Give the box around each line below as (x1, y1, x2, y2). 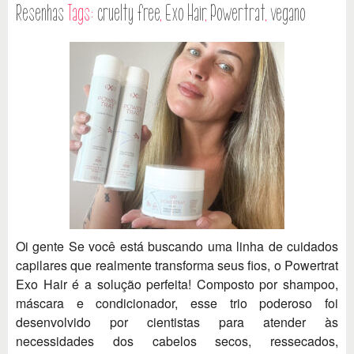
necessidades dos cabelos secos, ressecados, (16, 332, 338, 351)
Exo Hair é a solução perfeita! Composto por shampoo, (16, 275, 338, 294)
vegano (270, 2, 306, 26)
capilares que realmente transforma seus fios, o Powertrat (16, 256, 338, 275)
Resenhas (16, 2, 64, 26)
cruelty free (97, 2, 160, 26)
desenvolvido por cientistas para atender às (16, 313, 338, 332)
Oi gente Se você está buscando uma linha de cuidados (16, 237, 338, 256)
